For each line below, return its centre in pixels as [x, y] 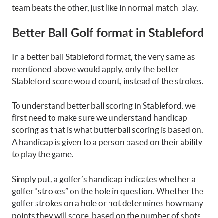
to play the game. [43, 154]
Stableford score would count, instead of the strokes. [108, 81]
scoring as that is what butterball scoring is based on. [108, 130]
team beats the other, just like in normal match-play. [105, 8]
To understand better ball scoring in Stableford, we [104, 105]
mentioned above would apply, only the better [95, 69]
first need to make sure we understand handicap [100, 118]
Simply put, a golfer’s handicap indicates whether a [104, 179]
